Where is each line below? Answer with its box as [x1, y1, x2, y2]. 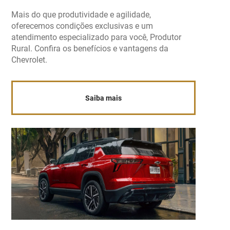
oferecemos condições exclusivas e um [11, 21, 154, 31]
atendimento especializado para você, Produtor [11, 32, 182, 43]
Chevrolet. [11, 55, 48, 65]
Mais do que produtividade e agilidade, [11, 10, 151, 20]
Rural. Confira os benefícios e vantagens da [11, 44, 169, 54]
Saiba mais [85, 93, 122, 102]
